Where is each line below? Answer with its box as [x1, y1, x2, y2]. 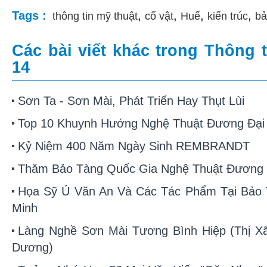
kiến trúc [207, 10, 248, 22]
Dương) [12, 241, 53, 254]
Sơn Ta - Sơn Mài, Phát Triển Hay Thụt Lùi [18, 94, 244, 107]
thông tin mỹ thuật [52, 10, 138, 22]
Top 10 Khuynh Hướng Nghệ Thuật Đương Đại [18, 117, 265, 130]
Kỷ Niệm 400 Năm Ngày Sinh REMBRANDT [18, 139, 250, 153]
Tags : [12, 9, 46, 22]
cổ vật [145, 10, 173, 22]
